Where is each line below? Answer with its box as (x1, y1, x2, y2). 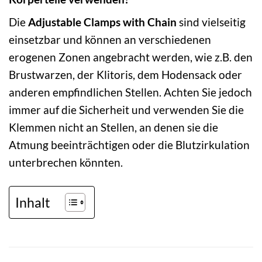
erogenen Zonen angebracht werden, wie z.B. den (9, 50, 253, 64)
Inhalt (15, 194, 50, 211)
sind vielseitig (177, 15, 246, 29)
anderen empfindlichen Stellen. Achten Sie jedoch (9, 85, 252, 99)
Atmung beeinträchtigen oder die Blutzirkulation (9, 138, 250, 152)
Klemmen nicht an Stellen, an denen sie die (9, 120, 218, 135)
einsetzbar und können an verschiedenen (9, 33, 211, 47)
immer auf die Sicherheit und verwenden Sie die (9, 103, 244, 117)
